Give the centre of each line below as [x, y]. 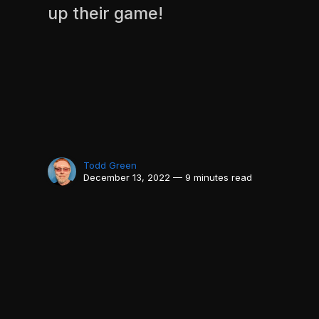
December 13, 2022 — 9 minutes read [168, 177]
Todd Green [110, 165]
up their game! [106, 14]
